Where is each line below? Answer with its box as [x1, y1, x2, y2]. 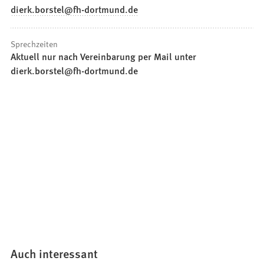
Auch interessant [11, 245, 98, 262]
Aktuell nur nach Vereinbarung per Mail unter [11, 49, 197, 63]
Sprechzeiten [11, 37, 58, 49]
